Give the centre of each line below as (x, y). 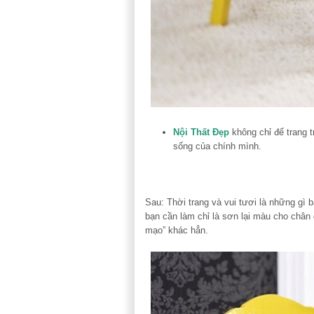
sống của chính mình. (217, 146)
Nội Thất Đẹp (201, 132)
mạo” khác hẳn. (177, 230)
